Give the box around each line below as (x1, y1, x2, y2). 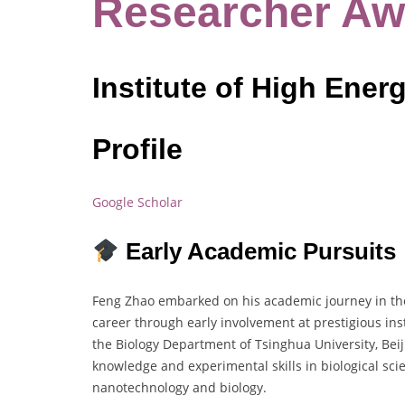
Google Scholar (92, 193, 183, 212)
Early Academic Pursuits (118, 238, 396, 266)
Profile (92, 132, 183, 165)
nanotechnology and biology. (92, 379, 267, 397)
